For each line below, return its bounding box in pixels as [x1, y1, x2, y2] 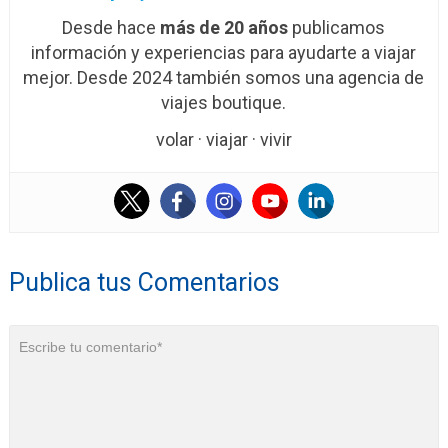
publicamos [288, 17, 386, 39]
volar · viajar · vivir [155, 129, 292, 151]
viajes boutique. [161, 92, 287, 114]
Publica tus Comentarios [8, 268, 280, 298]
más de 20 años [160, 17, 289, 39]
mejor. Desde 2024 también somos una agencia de [23, 67, 425, 89]
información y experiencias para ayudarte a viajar [31, 42, 417, 64]
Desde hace [62, 17, 161, 39]
